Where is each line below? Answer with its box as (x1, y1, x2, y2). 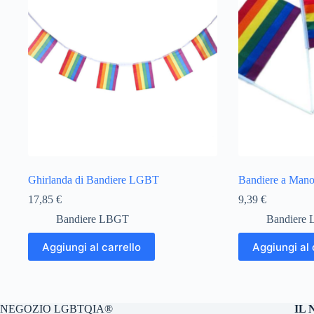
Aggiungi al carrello (42, 240, 141, 254)
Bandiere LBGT (56, 213, 129, 226)
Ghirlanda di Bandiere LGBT (28, 174, 159, 186)
